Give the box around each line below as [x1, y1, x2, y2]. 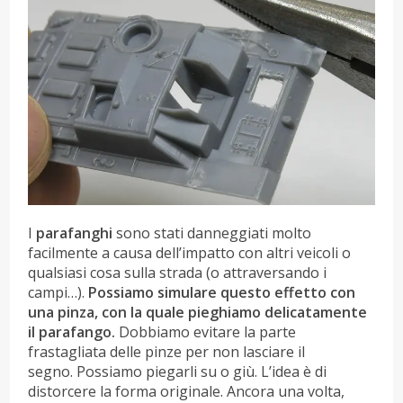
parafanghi [36, 222, 113, 243]
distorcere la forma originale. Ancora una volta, [28, 381, 345, 401]
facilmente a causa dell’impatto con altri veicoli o [28, 242, 352, 263]
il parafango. [28, 321, 120, 342]
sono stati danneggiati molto [112, 222, 312, 243]
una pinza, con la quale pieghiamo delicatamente [28, 301, 368, 322]
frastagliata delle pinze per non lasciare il [28, 341, 306, 362]
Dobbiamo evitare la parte [119, 321, 297, 342]
